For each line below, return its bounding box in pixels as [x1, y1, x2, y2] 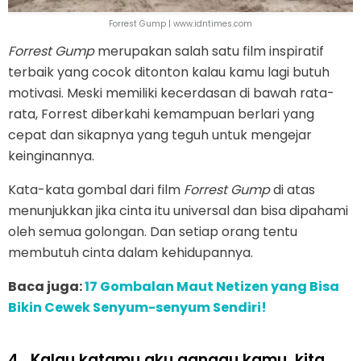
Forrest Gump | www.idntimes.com [109, 17, 252, 30]
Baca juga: [8, 276, 85, 296]
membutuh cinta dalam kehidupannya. [8, 243, 253, 262]
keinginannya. [8, 146, 94, 165]
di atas [270, 180, 315, 199]
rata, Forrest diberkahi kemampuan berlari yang [8, 104, 314, 123]
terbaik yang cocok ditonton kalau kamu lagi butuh [8, 62, 330, 81]
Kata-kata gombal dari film [8, 180, 184, 199]
